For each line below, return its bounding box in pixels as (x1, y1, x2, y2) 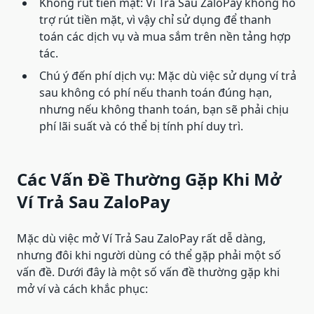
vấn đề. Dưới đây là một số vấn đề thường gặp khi (17, 264, 280, 280)
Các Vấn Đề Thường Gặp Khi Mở (17, 168, 281, 191)
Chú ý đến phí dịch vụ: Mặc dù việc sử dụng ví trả (39, 68, 296, 84)
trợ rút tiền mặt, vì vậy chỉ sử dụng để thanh (39, 12, 271, 28)
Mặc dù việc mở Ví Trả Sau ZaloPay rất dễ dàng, (17, 231, 266, 247)
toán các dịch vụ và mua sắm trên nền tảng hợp (39, 29, 291, 45)
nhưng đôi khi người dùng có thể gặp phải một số (17, 247, 281, 264)
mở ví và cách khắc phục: (17, 281, 148, 297)
